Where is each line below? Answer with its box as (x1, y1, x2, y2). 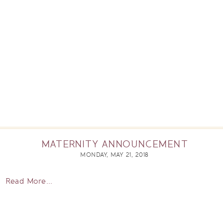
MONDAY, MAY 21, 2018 (80, 151, 149, 158)
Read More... (5, 176, 53, 186)
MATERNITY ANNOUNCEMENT (41, 138, 188, 150)
